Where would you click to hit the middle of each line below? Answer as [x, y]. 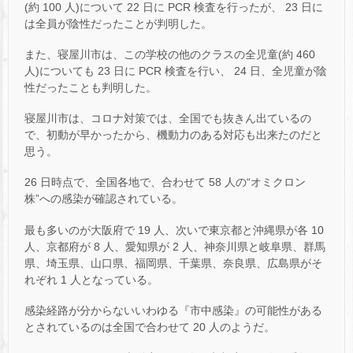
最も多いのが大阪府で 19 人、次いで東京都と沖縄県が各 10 [174, 230]
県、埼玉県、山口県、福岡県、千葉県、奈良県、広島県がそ [173, 263]
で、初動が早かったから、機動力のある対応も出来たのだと [173, 135]
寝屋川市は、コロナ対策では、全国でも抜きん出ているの [168, 119]
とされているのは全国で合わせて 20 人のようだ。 [150, 327]
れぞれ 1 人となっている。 [91, 279]
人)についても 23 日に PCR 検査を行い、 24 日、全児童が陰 [176, 71]
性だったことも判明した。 [91, 88]
